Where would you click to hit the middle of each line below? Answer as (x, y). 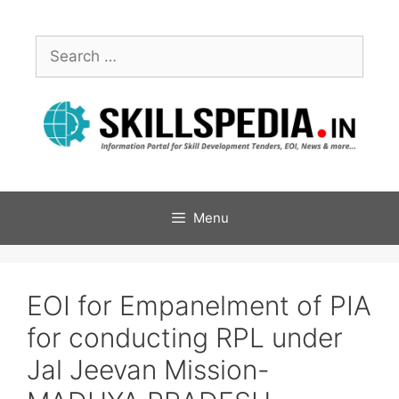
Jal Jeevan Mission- (148, 369)
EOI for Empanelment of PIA (199, 305)
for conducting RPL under (185, 337)
